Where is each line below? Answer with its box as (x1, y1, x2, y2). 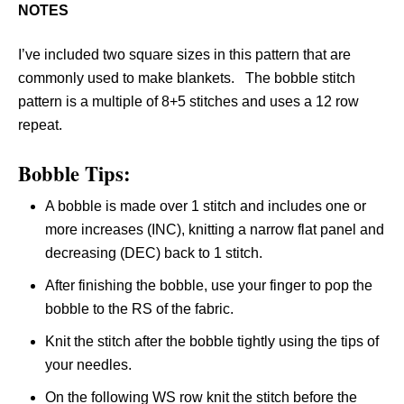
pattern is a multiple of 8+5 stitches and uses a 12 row (18, 94, 359, 109)
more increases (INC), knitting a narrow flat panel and (45, 222, 384, 237)
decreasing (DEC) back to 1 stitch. (45, 245, 270, 261)
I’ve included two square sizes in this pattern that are (18, 47, 351, 62)
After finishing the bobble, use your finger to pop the (45, 278, 372, 293)
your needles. (45, 357, 132, 372)
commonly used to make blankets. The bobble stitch (18, 70, 355, 86)
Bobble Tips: (18, 159, 131, 188)
